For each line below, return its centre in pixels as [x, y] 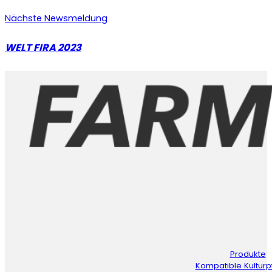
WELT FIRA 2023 [43, 47]
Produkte [248, 254]
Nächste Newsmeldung [56, 18]
